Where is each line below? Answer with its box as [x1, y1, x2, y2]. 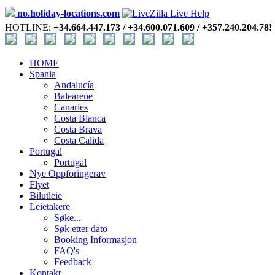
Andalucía [54, 80, 94, 90]
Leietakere [29, 201, 70, 212]
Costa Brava [54, 124, 102, 134]
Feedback [54, 257, 91, 267]
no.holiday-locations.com [17, 8, 120, 18]
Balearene [54, 91, 93, 101]
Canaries [54, 102, 88, 112]
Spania [29, 69, 56, 79]
